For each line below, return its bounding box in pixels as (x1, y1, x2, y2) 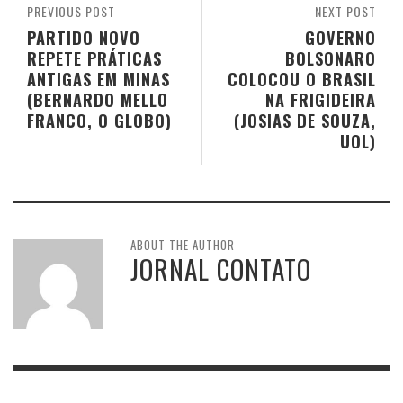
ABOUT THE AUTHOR (130, 236, 235, 255)
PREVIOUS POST (27, 2, 115, 22)
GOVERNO (305, 25, 376, 50)
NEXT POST (315, 2, 376, 22)
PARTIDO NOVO (27, 25, 140, 50)
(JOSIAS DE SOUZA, (234, 108, 376, 133)
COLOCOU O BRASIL (228, 67, 376, 92)
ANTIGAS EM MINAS (27, 67, 170, 92)
